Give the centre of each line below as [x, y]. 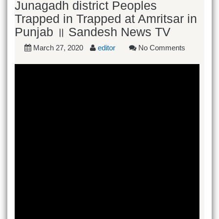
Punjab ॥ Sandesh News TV [93, 32]
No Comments [161, 47]
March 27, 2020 [58, 47]
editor [107, 47]
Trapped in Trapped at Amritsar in [106, 18]
